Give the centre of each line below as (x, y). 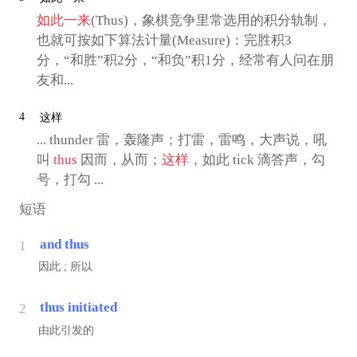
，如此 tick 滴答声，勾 (257, 160)
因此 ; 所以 (65, 267)
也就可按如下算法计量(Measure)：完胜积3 (164, 40)
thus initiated (78, 308)
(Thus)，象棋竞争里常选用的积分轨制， (211, 20)
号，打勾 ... (70, 180)
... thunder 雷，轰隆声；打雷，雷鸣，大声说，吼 (181, 140)
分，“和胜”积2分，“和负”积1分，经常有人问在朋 (185, 60)
